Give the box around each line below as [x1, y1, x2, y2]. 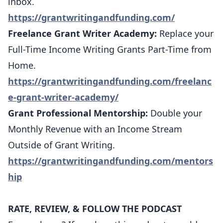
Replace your [159, 27, 214, 39]
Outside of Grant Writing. [8, 139, 115, 151]
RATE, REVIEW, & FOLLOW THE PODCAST [8, 203, 182, 215]
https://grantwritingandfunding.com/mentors [8, 155, 213, 167]
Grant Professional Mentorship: [8, 107, 148, 119]
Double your [148, 107, 202, 119]
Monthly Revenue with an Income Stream [8, 123, 182, 135]
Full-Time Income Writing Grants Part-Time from [8, 43, 212, 55]
